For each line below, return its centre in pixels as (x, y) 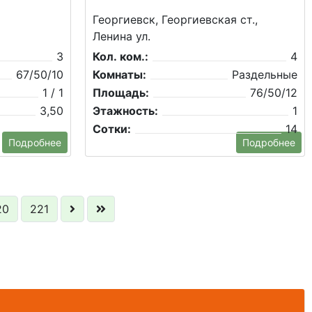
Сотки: (112, 129)
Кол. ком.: (120, 57)
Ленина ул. (122, 37)
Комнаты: (119, 75)
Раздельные (265, 75)
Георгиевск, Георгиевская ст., (175, 20)
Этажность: (125, 111)
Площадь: (121, 93)
